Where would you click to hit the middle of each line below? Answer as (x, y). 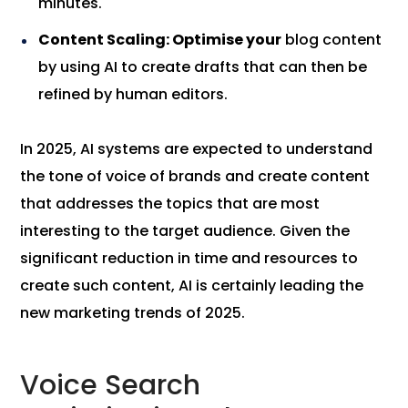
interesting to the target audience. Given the (185, 231)
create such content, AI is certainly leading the (192, 286)
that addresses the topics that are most (170, 204)
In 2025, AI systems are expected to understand (197, 149)
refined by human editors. (133, 95)
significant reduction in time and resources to (189, 259)
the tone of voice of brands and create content (195, 177)
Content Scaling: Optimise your (160, 40)
